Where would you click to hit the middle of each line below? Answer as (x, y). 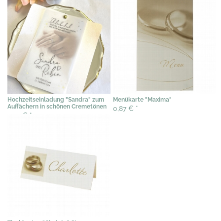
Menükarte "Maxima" (142, 99)
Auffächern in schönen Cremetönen (57, 106)
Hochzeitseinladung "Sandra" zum (56, 99)
